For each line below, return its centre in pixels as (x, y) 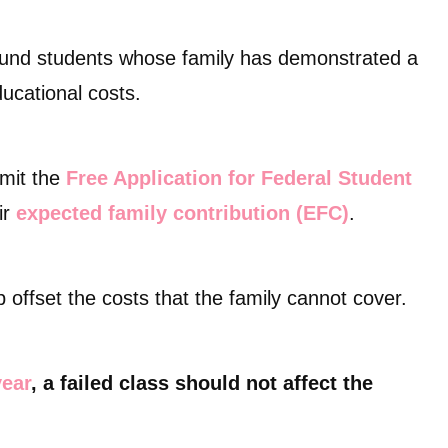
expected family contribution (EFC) (182, 213)
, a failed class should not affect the (202, 383)
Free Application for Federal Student (239, 178)
